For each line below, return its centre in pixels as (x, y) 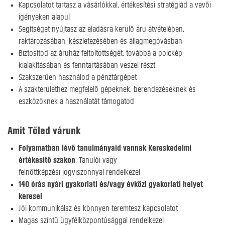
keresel (30, 196)
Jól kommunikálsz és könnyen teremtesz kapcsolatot (98, 208)
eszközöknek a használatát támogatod (76, 101)
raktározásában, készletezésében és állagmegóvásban (100, 41)
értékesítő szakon (47, 160)
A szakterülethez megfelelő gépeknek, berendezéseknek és (107, 89)
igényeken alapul (44, 17)
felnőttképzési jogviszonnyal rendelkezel (79, 172)
